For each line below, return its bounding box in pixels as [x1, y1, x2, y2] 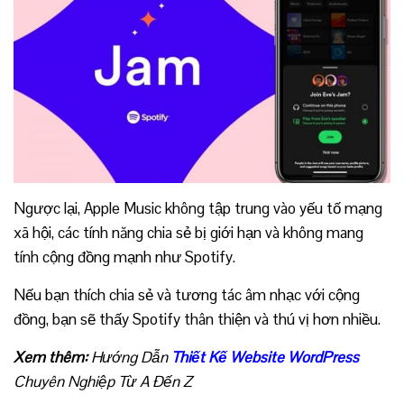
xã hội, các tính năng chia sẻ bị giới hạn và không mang [14, 223, 363, 243]
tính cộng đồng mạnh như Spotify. [14, 247, 235, 267]
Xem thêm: [14, 347, 91, 367]
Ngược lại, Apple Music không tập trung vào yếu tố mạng [14, 198, 382, 218]
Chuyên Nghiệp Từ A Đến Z [14, 372, 192, 391]
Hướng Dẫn [91, 347, 171, 367]
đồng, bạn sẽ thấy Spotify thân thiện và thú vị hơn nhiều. [14, 309, 381, 329]
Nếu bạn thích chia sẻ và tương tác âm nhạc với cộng [14, 285, 360, 305]
